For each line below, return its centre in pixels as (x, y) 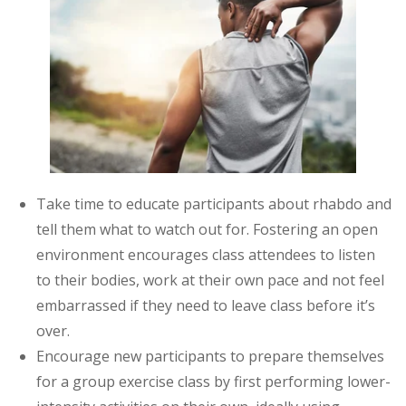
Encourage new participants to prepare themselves (210, 356)
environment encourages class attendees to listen (206, 254)
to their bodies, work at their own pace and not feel (210, 280)
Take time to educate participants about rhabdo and (214, 203)
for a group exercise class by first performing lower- (213, 381)
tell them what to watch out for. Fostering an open (207, 229)
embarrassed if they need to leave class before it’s (206, 305)
